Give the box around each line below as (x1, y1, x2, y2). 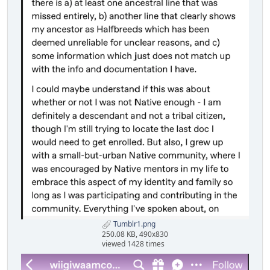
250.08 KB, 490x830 (102, 229, 168, 239)
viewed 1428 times (102, 239, 165, 249)
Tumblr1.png (111, 219, 155, 230)
